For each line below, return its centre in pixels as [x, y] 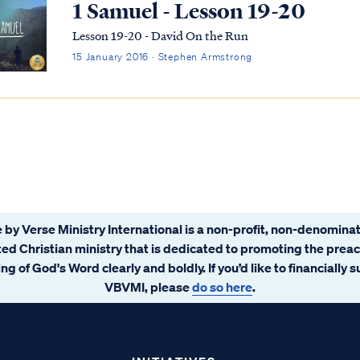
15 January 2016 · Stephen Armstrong [163, 57]
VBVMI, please [148, 286]
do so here [222, 286]
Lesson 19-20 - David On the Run [161, 36]
